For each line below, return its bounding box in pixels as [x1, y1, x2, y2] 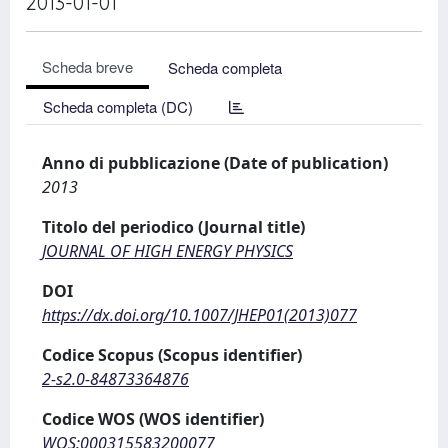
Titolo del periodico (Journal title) [42, 216, 305, 238]
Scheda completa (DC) [43, 96, 193, 117]
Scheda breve [42, 56, 133, 77]
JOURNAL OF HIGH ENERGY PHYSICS [42, 240, 293, 262]
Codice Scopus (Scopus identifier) [42, 344, 302, 366]
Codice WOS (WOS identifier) [42, 408, 264, 430]
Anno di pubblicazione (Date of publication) [42, 152, 388, 174]
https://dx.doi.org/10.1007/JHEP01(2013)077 [42, 304, 357, 326]
